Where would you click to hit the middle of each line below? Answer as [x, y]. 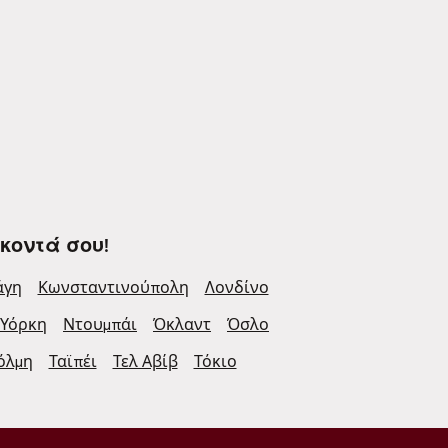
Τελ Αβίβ [145, 362]
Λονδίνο [236, 288]
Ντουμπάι [100, 325]
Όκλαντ [182, 325]
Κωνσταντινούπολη [113, 288]
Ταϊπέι [72, 362]
